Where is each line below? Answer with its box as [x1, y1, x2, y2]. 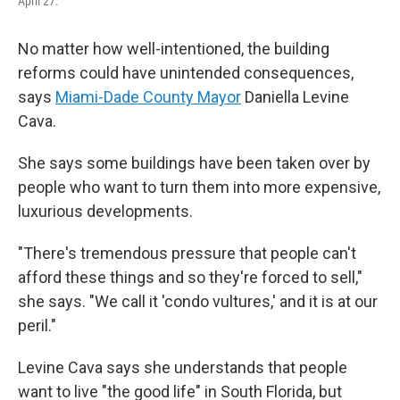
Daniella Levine [241, 87, 349, 107]
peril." [18, 316, 56, 336]
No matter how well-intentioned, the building [18, 39, 329, 59]
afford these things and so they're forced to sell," [18, 268, 362, 287]
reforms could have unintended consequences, [18, 63, 354, 83]
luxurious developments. [18, 202, 193, 221]
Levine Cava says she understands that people [18, 358, 347, 378]
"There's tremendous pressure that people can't [18, 244, 356, 263]
